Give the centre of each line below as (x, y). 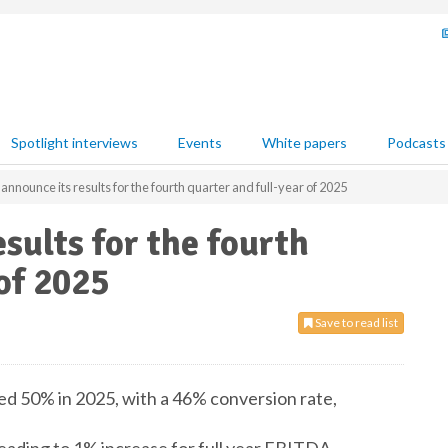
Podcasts (416, 142)
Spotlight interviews (74, 142)
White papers (304, 142)
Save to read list (355, 322)
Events (200, 142)
